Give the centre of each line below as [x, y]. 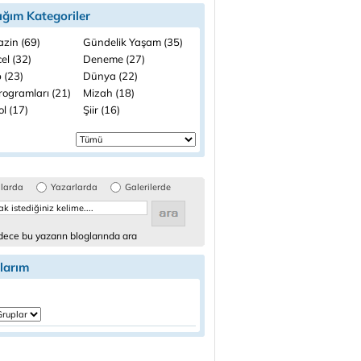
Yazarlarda [74, 187]
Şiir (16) [102, 110]
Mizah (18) [109, 93]
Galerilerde [148, 187]
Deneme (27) [114, 59]
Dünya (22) [110, 76]
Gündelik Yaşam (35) [133, 42]
